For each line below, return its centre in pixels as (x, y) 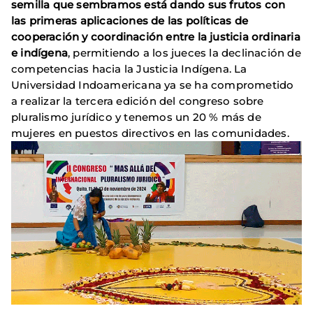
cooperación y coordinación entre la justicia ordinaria (156, 37)
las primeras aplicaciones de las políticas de (130, 21)
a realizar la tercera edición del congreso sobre (138, 101)
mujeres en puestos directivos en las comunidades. (150, 133)
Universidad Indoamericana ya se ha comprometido (153, 85)
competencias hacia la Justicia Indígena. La (129, 69)
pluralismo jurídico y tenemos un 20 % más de (136, 117)
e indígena (39, 53)
